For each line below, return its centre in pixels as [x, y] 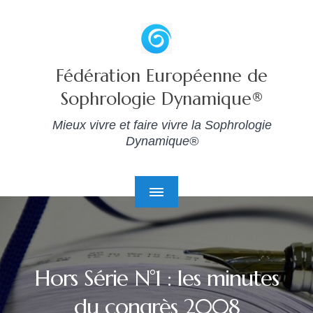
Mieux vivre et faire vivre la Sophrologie [162, 125]
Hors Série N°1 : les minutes [156, 278]
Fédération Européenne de [162, 76]
